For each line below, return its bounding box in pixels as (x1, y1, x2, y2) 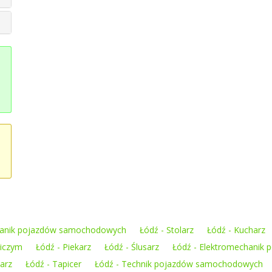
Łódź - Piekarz (36, 241, 91, 253)
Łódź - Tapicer (25, 258, 81, 270)
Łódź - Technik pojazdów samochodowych (95, 258, 263, 270)
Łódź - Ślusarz (104, 241, 159, 253)
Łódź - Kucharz (207, 224, 265, 236)
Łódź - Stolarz (140, 224, 194, 236)
